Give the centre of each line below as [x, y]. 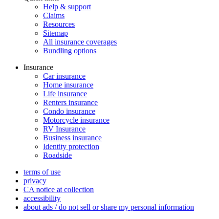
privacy [35, 180]
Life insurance [65, 93]
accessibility [42, 198]
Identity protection [71, 146]
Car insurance [64, 76]
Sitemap [55, 33]
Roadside [57, 155]
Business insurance [72, 137]
